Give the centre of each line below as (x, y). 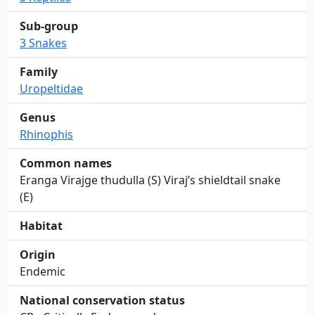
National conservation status (102, 300)
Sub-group (49, 26)
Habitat (41, 226)
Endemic (43, 271)
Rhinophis (46, 134)
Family (39, 72)
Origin (38, 255)
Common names (66, 163)
